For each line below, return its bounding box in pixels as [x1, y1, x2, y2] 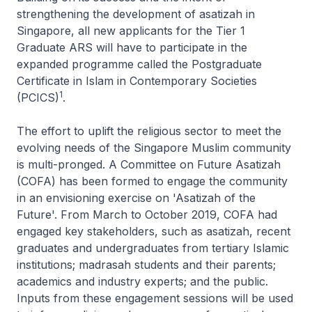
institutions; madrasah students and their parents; [17, 258, 276, 272]
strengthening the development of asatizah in [17, 7, 255, 21]
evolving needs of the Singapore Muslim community [17, 141, 291, 155]
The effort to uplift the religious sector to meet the [17, 124, 281, 138]
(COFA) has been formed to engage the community [17, 174, 288, 188]
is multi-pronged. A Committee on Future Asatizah [17, 157, 281, 171]
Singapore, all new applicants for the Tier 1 [17, 24, 245, 38]
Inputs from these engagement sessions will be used [17, 291, 293, 305]
